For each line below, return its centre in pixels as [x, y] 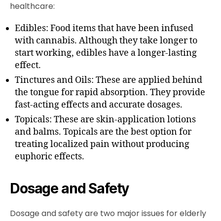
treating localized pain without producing [102, 145]
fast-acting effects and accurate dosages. [99, 105]
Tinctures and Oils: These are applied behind [109, 80]
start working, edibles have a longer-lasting [106, 53]
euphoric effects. [50, 157]
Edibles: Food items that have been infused [104, 29]
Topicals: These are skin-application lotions [105, 120]
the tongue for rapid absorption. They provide [110, 93]
